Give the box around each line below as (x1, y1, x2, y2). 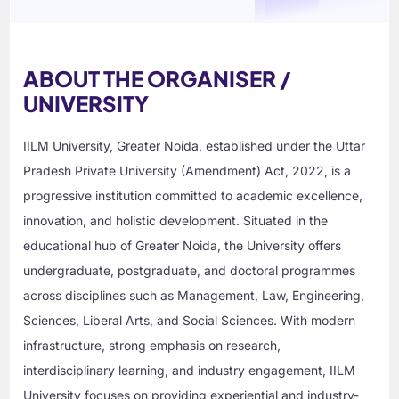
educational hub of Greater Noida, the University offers (23, 238, 342, 254)
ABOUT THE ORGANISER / (23, 65, 292, 93)
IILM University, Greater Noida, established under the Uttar (23, 138, 366, 154)
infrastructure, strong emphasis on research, (23, 338, 281, 354)
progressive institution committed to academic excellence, (23, 188, 363, 204)
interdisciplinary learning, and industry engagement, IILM (23, 362, 356, 379)
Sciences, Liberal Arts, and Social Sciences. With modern (23, 313, 356, 329)
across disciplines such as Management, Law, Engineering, (23, 288, 365, 304)
